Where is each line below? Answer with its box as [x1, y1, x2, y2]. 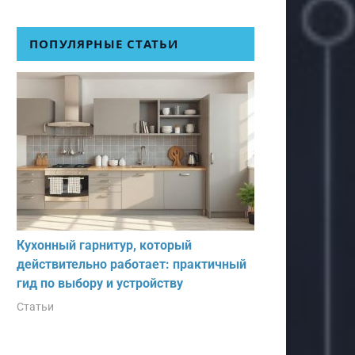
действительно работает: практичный [17, 256, 246, 272]
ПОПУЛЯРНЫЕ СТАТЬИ [29, 35, 179, 52]
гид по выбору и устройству [17, 275, 183, 291]
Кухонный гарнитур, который [17, 237, 192, 253]
